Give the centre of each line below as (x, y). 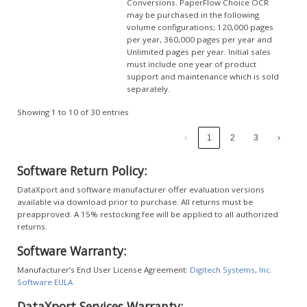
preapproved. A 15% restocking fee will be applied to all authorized (148, 214)
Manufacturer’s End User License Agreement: (103, 269)
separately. (148, 88)
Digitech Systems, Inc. (231, 269)
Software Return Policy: (82, 170)
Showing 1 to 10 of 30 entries (73, 112)
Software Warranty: (72, 250)
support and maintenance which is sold (203, 76)
